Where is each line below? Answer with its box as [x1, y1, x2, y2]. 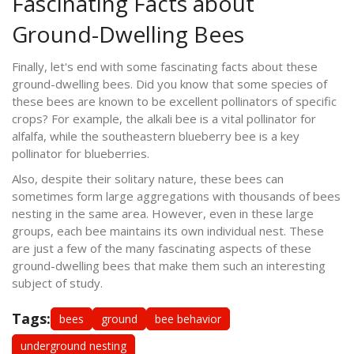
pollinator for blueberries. [12, 145, 149, 161]
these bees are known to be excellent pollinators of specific [12, 92, 337, 109]
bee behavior [155, 311, 221, 326]
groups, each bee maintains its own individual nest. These [12, 222, 324, 239]
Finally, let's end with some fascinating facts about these [12, 58, 318, 74]
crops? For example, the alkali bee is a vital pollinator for [12, 110, 316, 126]
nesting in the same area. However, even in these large [12, 205, 314, 221]
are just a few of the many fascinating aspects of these [12, 239, 311, 256]
